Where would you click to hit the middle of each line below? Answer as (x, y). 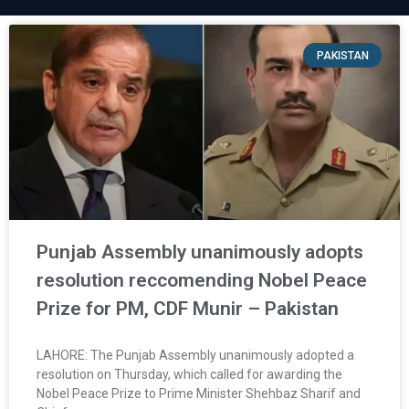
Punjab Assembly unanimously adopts (200, 252)
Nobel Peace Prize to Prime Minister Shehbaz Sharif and (199, 394)
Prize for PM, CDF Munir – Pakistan (188, 309)
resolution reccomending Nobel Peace (202, 281)
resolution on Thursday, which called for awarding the (189, 375)
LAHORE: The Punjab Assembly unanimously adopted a (195, 356)
